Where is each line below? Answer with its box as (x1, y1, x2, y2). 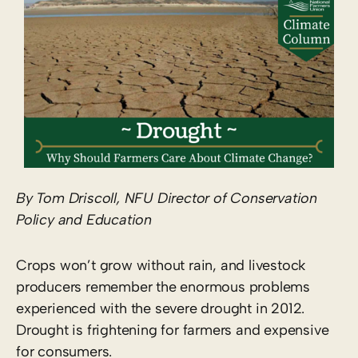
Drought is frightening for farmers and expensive (16, 320, 329, 339)
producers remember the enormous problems (16, 277, 310, 296)
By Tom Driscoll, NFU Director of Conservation (16, 189, 317, 207)
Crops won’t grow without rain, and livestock (16, 256, 306, 274)
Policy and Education (16, 210, 153, 229)
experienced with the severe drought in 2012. (16, 299, 305, 317)
